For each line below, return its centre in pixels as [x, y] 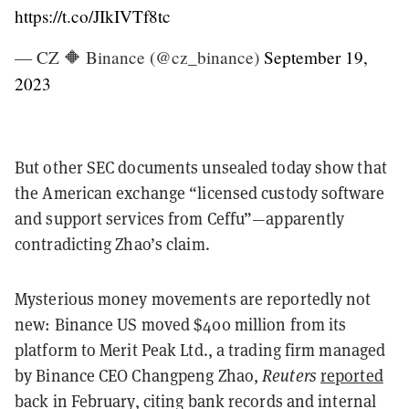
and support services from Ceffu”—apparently [180, 218]
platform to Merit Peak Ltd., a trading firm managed [200, 350]
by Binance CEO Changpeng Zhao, [139, 375]
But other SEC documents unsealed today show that [201, 167]
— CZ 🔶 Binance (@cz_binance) [139, 57]
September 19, [316, 57]
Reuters [291, 375]
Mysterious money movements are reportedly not [193, 299]
